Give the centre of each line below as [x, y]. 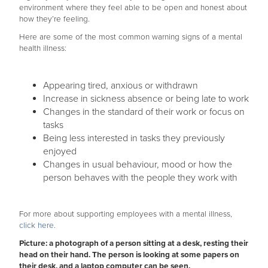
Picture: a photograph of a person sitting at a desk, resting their [134, 244]
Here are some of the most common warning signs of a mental [131, 37]
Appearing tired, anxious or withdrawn [121, 86]
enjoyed [60, 152]
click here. [37, 226]
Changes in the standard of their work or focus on [144, 112]
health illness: [43, 49]
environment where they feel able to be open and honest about [133, 8]
